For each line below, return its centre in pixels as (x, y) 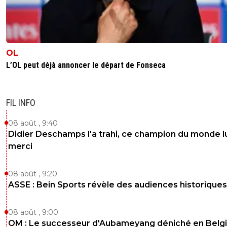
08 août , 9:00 (33, 212)
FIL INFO (21, 102)
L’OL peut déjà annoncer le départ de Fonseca (86, 65)
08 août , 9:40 (33, 123)
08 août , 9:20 (33, 174)
